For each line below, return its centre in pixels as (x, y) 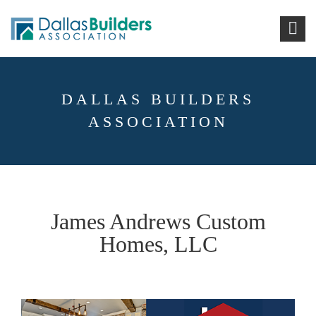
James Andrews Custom (158, 221)
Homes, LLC (158, 244)
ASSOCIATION (158, 122)
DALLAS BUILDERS (158, 99)
